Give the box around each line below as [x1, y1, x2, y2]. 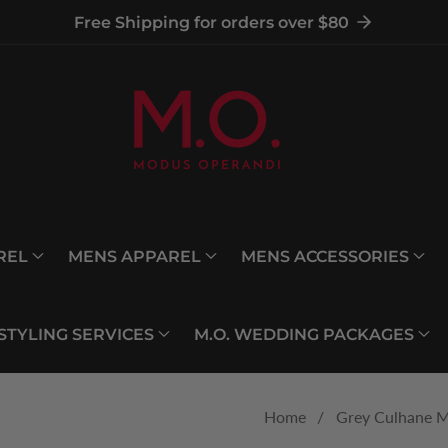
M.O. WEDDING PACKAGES [193, 324, 414, 344]
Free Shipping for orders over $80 [73, 13, 349, 32]
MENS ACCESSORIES [241, 246, 409, 266]
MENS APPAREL [68, 246, 201, 266]
